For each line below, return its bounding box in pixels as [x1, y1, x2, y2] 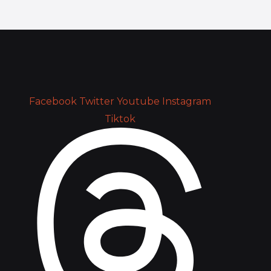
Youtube [116, 96, 160, 108]
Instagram [162, 96, 211, 108]
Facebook [28, 96, 77, 108]
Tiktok [104, 113, 135, 125]
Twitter [79, 96, 114, 108]
